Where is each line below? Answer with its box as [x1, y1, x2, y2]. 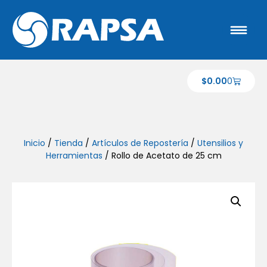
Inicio [24, 137, 45, 149]
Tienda [54, 137, 83, 149]
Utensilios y [197, 137, 243, 149]
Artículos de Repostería [92, 137, 188, 149]
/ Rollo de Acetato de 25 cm [102, 150, 222, 162]
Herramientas [45, 150, 103, 162]
